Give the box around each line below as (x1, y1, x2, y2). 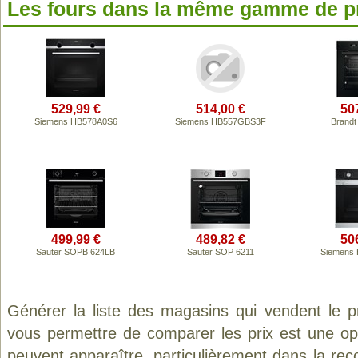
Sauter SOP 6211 (186, 247, 254, 257)
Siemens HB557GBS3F (174, 117, 266, 126)
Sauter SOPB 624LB (36, 247, 115, 257)
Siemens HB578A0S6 (34, 117, 117, 126)
